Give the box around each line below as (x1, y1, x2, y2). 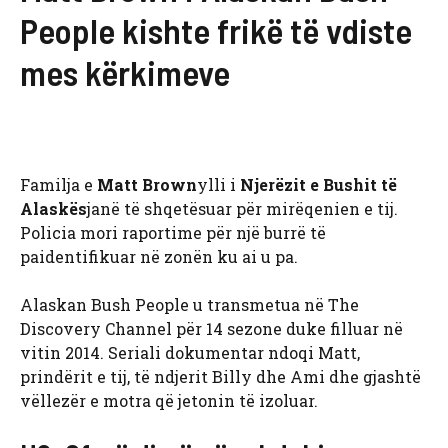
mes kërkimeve (20, 51, 230, 94)
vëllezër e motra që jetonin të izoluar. (20, 390, 318, 412)
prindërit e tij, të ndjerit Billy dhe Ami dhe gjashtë (20, 366, 421, 388)
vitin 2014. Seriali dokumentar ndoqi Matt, (20, 342, 360, 364)
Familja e (20, 174, 97, 196)
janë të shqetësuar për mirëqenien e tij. (87, 198, 398, 220)
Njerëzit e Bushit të (240, 174, 397, 196)
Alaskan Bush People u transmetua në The (20, 294, 359, 316)
